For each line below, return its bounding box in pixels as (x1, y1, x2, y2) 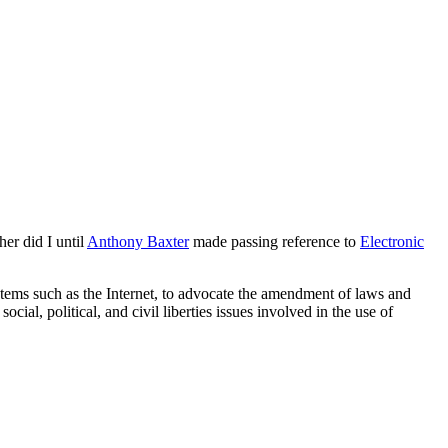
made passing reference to (189, 233, 360, 251)
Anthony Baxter (87, 233, 189, 251)
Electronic (360, 233, 424, 251)
